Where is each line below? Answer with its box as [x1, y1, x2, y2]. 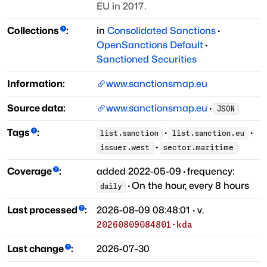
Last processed [7, 204, 77, 216]
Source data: [7, 103, 66, 114]
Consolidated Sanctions [107, 25, 216, 37]
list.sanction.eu [172, 129, 245, 138]
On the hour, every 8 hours [131, 180, 249, 192]
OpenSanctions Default [97, 39, 203, 51]
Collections [7, 25, 59, 37]
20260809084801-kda [97, 220, 193, 230]
